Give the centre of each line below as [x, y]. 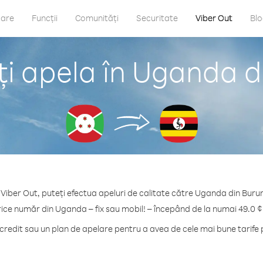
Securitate [157, 18]
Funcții [45, 18]
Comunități [97, 18]
